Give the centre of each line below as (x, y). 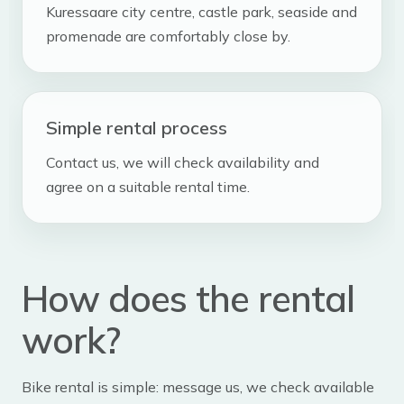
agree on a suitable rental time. (148, 187)
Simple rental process (137, 128)
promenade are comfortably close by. (168, 37)
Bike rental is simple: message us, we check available (198, 387)
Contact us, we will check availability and (183, 163)
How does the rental (188, 299)
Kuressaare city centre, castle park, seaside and (202, 12)
